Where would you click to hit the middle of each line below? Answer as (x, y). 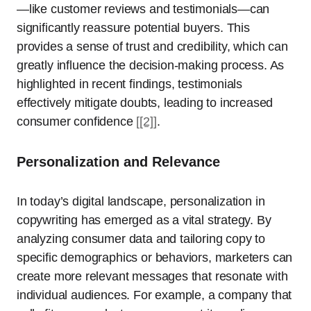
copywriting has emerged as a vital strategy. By (144, 220)
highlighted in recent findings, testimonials (130, 84)
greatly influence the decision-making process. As (151, 65)
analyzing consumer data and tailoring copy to (141, 238)
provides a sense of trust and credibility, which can (152, 46)
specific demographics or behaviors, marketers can (155, 257)
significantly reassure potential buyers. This (133, 27)
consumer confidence (77, 121)
